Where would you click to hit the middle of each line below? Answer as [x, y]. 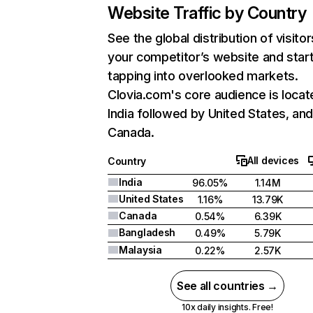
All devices [273, 160]
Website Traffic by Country [207, 13]
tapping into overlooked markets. [203, 76]
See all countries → [227, 286]
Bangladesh [147, 232]
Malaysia [140, 250]
